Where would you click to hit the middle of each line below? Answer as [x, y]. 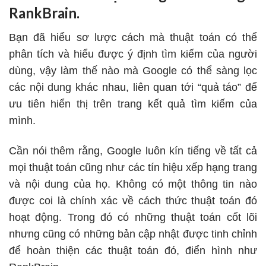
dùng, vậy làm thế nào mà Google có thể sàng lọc [133, 71]
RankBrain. [44, 13]
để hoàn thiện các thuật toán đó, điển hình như [133, 251]
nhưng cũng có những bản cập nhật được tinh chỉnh [133, 234]
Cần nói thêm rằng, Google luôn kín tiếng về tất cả [133, 151]
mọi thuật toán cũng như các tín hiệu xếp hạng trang [133, 168]
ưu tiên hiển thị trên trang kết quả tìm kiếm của [133, 104]
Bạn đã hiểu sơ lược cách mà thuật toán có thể [133, 38]
